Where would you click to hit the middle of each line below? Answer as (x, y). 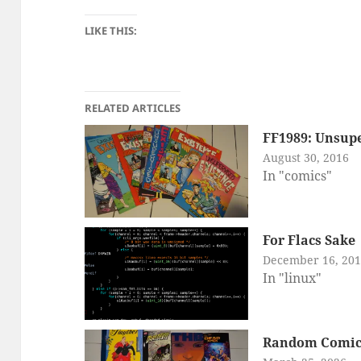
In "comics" (297, 175)
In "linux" (292, 278)
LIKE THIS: (111, 30)
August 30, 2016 (305, 157)
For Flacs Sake (309, 240)
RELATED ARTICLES (133, 108)
